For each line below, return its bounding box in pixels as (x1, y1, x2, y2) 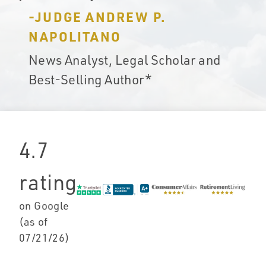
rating (19, 167, 77, 195)
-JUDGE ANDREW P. (28, 8, 166, 26)
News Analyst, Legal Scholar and (28, 51, 221, 68)
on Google (19, 198, 69, 212)
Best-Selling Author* (28, 71, 152, 87)
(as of (19, 214, 48, 228)
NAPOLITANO (28, 28, 121, 45)
